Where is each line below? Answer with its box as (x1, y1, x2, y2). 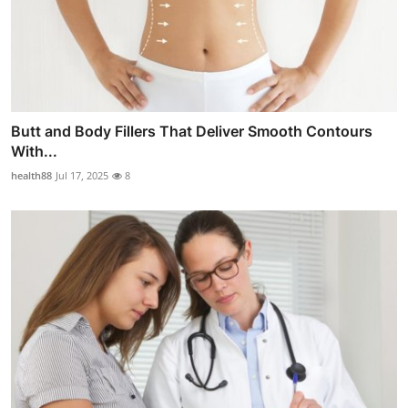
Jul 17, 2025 (56, 168, 108, 183)
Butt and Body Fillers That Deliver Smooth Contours (11, 122, 372, 141)
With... (11, 142, 57, 161)
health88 (11, 168, 52, 183)
